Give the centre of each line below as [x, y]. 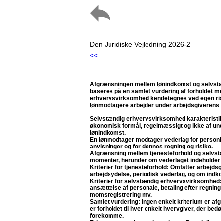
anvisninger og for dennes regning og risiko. [151, 147]
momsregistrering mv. [121, 195]
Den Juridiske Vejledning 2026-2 [140, 44]
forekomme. [107, 216]
